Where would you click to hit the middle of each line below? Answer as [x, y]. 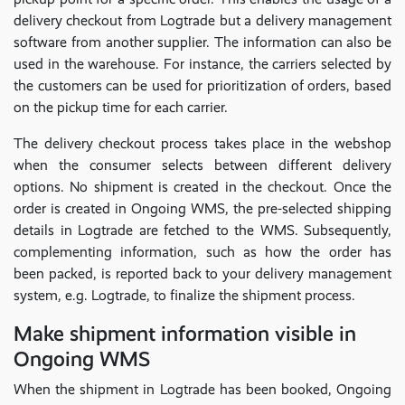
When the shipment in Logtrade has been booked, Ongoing [202, 389]
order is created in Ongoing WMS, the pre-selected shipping [202, 208]
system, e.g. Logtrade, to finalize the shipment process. [184, 295]
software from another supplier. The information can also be [202, 42]
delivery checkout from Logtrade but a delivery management [202, 20]
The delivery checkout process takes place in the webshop [202, 143]
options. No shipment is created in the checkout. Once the [202, 186]
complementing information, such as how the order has [202, 251]
